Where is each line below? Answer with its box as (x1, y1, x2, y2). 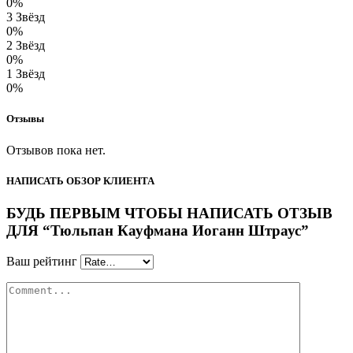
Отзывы (6, 113, 44, 125)
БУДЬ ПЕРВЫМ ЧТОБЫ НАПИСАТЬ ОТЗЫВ (6, 204, 333, 221)
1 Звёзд (6, 67, 45, 81)
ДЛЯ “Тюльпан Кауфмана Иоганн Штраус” (6, 221, 309, 239)
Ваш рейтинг (6, 254, 77, 268)
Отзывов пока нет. (6, 143, 106, 157)
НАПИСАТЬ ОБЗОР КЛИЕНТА (6, 174, 154, 187)
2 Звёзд (6, 39, 45, 53)
